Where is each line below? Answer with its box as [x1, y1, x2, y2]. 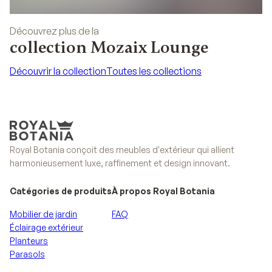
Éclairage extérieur [10, 222, 83, 233]
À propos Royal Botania [112, 186, 215, 196]
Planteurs [10, 236, 48, 246]
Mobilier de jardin [10, 209, 77, 219]
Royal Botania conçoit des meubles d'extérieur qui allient [10, 144, 234, 155]
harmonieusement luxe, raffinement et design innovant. [10, 158, 230, 168]
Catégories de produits [10, 186, 112, 196]
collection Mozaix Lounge [10, 37, 208, 58]
